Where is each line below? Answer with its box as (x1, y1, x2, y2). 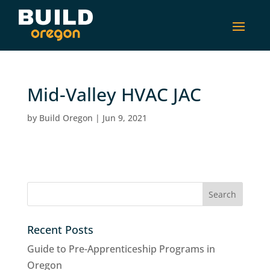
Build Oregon (39, 111, 93, 124)
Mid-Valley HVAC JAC (27, 81, 201, 107)
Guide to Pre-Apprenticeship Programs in (27, 242, 215, 256)
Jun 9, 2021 (102, 111, 147, 124)
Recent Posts (27, 222, 93, 237)
